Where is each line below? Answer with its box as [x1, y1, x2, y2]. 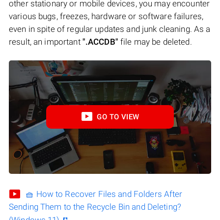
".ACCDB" [82, 36, 118, 47]
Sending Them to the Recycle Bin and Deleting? [9, 202, 181, 212]
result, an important [9, 36, 82, 47]
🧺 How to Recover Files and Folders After [26, 189, 183, 199]
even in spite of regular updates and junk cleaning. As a [9, 24, 211, 34]
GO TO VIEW [97, 112, 139, 122]
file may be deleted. [118, 36, 192, 47]
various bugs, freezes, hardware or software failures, [9, 11, 204, 21]
